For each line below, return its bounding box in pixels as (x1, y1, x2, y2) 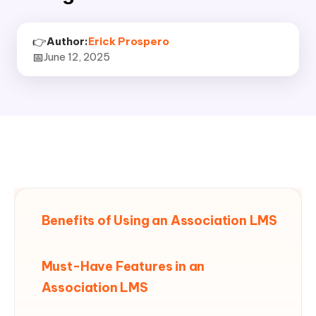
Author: (47, 34, 89, 48)
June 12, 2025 (44, 49, 111, 63)
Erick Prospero (88, 34, 170, 48)
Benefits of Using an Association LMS (41, 212, 278, 229)
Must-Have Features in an (41, 257, 205, 274)
